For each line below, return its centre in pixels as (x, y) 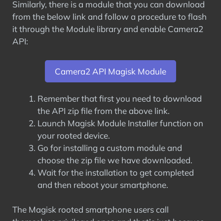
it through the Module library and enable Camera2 (108, 29)
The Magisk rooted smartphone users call (91, 209)
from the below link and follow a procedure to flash (110, 17)
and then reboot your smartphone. (103, 184)
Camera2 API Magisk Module (110, 71)
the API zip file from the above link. (104, 110)
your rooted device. (74, 135)
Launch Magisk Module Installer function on (120, 123)
